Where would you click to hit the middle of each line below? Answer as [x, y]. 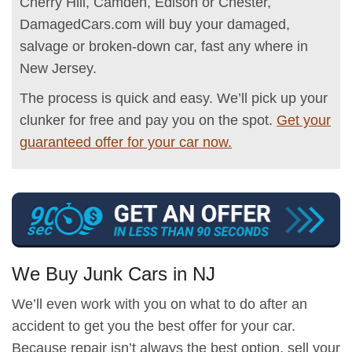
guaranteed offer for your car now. [126, 142]
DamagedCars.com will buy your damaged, [155, 24]
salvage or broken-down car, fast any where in [164, 46]
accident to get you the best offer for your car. [154, 326]
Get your [304, 120]
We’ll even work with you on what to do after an [159, 304]
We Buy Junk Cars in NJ [114, 273]
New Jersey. [58, 68]
